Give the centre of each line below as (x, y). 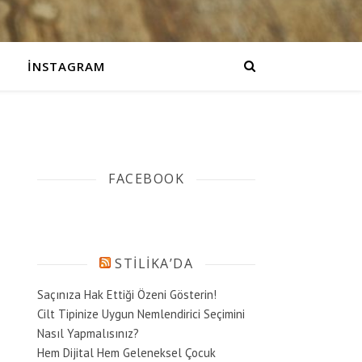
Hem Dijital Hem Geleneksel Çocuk (126, 353)
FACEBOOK (146, 179)
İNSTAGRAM (66, 66)
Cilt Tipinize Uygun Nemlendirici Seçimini (141, 314)
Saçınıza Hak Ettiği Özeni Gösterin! (127, 295)
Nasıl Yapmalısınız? (88, 333)
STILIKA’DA (154, 263)
